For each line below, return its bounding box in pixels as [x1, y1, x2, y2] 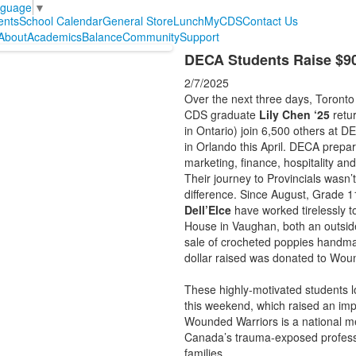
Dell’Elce [184, 202, 231, 219]
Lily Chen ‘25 [258, 106, 330, 123]
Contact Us [242, 13, 298, 29]
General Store [102, 13, 173, 29]
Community [122, 29, 180, 45]
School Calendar [18, 13, 103, 29]
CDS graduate [184, 106, 259, 123]
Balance [81, 29, 122, 45]
